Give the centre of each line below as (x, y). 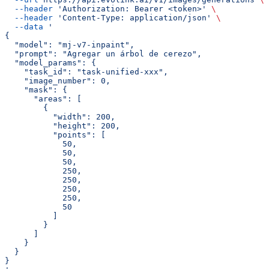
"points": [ (55, 135)
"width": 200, (60, 117)
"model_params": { (50, 63)
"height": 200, (62, 126)
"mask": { (36, 90)
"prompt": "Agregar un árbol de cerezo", (103, 54)
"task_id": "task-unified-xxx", (86, 72)
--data (24, 27)
